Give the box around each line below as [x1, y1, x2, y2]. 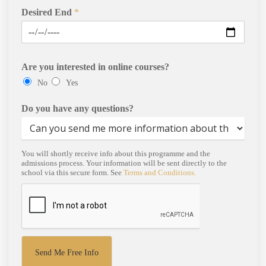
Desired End [21, 7, 74, 18]
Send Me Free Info [34, 248, 99, 258]
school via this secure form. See [21, 168, 123, 178]
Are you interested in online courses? [21, 62, 169, 72]
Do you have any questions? [21, 103, 134, 114]
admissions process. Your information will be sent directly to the [21, 159, 227, 168]
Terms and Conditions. [123, 168, 196, 178]
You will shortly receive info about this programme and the [21, 149, 210, 159]
